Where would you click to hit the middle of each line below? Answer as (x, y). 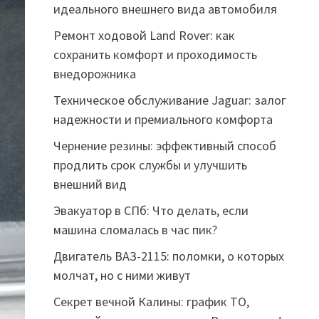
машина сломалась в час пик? (135, 230)
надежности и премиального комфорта (163, 119)
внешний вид (90, 184)
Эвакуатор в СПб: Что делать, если (151, 210)
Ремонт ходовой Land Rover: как (144, 35)
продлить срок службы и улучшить (150, 165)
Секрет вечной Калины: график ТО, (151, 302)
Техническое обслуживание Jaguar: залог (169, 100)
